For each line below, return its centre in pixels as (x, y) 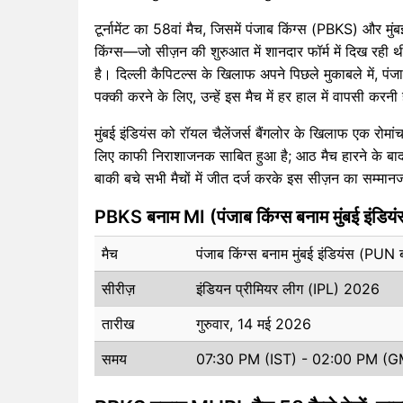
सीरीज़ (118, 288)
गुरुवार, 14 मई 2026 (254, 323)
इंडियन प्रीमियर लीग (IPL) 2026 (288, 288)
